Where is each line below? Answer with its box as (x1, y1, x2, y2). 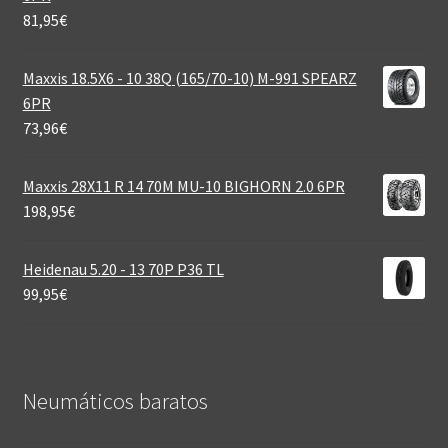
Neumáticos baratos (22, 387, 208, 416)
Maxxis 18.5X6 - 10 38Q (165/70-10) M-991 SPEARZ (22, 67, 357, 88)
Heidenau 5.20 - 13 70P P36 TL (22, 258, 224, 279)
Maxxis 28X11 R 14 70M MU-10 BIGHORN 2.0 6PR (22, 175, 345, 196)
